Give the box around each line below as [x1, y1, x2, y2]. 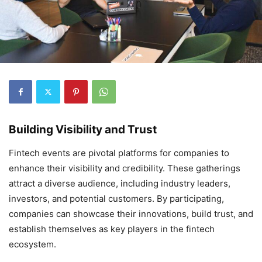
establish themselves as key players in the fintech [9, 223, 215, 235]
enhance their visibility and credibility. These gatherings [9, 162, 240, 174]
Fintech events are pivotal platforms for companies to [9, 147, 229, 158]
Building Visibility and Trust [9, 122, 157, 136]
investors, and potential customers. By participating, [9, 192, 224, 204]
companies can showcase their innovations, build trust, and [9, 208, 253, 219]
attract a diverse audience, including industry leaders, [9, 177, 230, 189]
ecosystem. [9, 238, 56, 250]
